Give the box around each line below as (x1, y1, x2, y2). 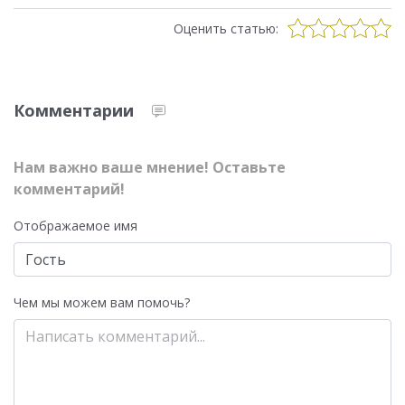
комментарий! (14, 179, 125, 200)
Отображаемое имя (14, 217, 137, 235)
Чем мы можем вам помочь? (14, 294, 190, 312)
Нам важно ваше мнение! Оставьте (14, 157, 286, 178)
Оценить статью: (174, 19, 278, 37)
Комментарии (14, 99, 134, 122)
